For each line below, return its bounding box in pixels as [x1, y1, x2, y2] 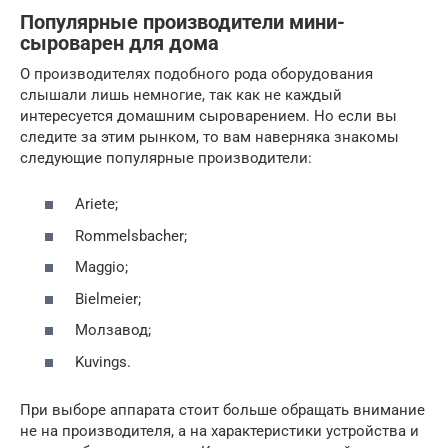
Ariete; [75, 195, 118, 214]
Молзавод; [75, 321, 151, 340]
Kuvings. [75, 352, 131, 371]
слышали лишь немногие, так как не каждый [20, 85, 342, 104]
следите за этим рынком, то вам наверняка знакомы [20, 127, 399, 146]
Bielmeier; [75, 289, 141, 308]
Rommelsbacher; [75, 226, 187, 245]
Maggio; [75, 258, 128, 277]
